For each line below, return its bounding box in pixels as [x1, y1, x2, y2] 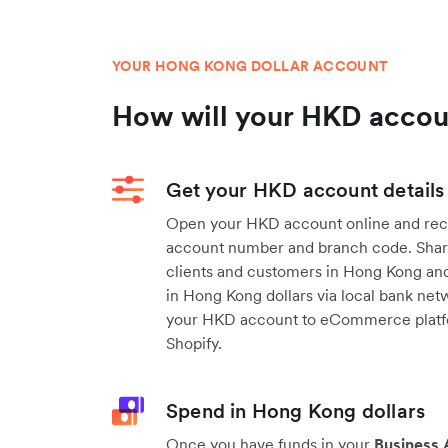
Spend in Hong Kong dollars [166, 398, 426, 425]
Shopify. [166, 333, 222, 354]
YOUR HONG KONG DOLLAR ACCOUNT [112, 57, 389, 76]
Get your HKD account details [166, 177, 445, 204]
